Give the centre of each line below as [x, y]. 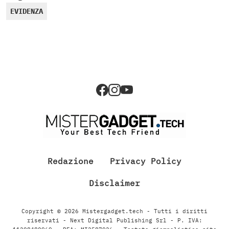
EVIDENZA [27, 11]
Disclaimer [114, 183]
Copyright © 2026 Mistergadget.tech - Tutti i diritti [114, 211]
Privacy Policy [146, 161]
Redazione [71, 161]
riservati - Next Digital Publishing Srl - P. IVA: [114, 220]
